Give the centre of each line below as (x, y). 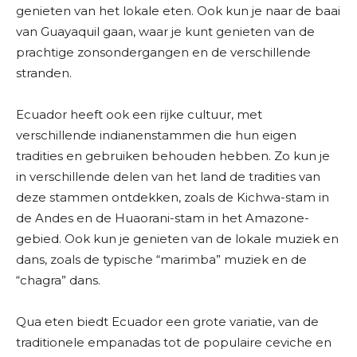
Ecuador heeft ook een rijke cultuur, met (139, 115)
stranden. (44, 73)
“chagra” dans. (58, 280)
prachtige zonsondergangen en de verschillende (163, 53)
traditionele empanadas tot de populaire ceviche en (174, 343)
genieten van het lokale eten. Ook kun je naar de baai (178, 11)
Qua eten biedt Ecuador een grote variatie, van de (167, 322)
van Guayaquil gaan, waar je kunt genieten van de (165, 32)
